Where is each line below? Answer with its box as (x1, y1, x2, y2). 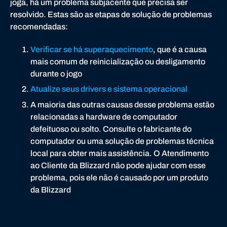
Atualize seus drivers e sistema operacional (30, 85, 187, 94)
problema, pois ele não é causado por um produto (30, 173, 208, 182)
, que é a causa (153, 45, 207, 54)
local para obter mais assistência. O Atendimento (30, 148, 209, 158)
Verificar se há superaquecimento (30, 45, 153, 54)
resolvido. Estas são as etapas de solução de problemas (10, 10, 212, 19)
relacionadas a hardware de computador (30, 112, 177, 121)
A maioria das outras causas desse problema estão (30, 100, 214, 109)
